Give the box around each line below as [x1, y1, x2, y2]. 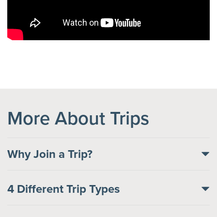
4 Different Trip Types [7, 180, 120, 197]
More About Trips [7, 104, 149, 131]
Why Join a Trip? [7, 145, 93, 162]
